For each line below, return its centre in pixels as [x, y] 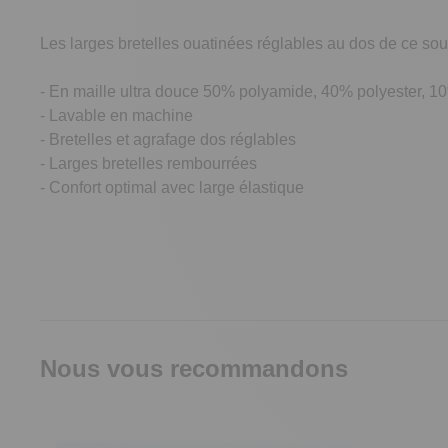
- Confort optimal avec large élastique [172, 187]
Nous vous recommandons [194, 368]
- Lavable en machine [116, 115]
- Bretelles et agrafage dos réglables [168, 139]
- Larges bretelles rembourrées [148, 163]
